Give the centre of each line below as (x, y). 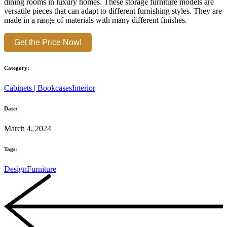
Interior (84, 88)
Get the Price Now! (48, 43)
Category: (17, 68)
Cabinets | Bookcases (38, 88)
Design (15, 169)
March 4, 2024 (28, 128)
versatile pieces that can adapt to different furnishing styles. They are (113, 11)
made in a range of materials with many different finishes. (96, 20)
